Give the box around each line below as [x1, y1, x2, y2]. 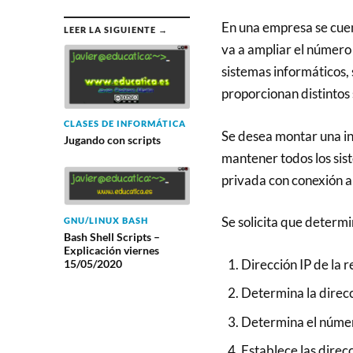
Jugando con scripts [63, 133, 161, 147]
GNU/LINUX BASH [63, 215, 148, 226]
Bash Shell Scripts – [63, 230, 160, 244]
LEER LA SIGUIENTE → [63, 24, 168, 35]
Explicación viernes [63, 243, 159, 258]
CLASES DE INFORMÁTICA [63, 118, 186, 129]
